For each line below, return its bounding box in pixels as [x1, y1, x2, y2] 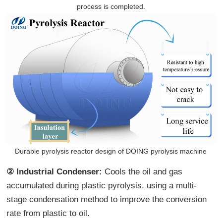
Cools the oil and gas [105, 166, 183, 176]
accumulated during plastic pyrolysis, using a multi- [6, 180, 197, 190]
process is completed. [76, 2, 145, 11]
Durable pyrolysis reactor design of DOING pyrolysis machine [15, 147, 207, 155]
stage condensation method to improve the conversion [6, 194, 207, 204]
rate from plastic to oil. [6, 208, 90, 218]
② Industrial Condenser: [6, 166, 105, 176]
